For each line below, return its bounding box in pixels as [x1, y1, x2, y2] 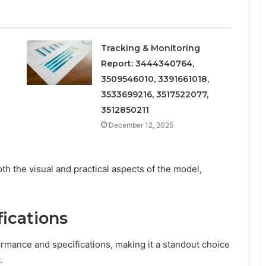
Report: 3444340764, [100, 58, 194, 69]
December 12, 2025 [108, 120, 173, 129]
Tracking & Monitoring [100, 42, 200, 53]
